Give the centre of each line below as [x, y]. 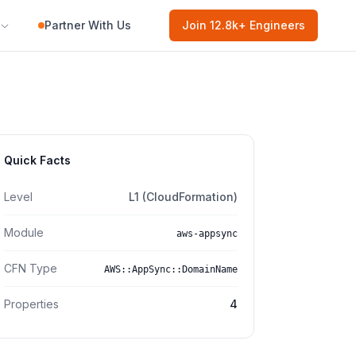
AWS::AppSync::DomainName [171, 269]
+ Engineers [272, 25]
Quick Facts [37, 160]
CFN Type [31, 268]
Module [24, 232]
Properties [31, 304]
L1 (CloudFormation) [183, 197]
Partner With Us [88, 25]
